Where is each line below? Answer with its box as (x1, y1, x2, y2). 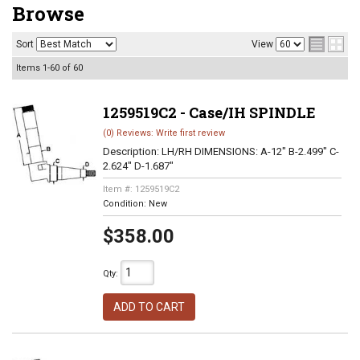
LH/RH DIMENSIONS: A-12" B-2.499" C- (161, 145, 339, 157)
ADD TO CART (112, 301, 185, 313)
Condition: (102, 198, 149, 209)
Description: (102, 145, 162, 157)
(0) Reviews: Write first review (102, 128, 225, 138)
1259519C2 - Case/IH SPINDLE (102, 103, 316, 122)
